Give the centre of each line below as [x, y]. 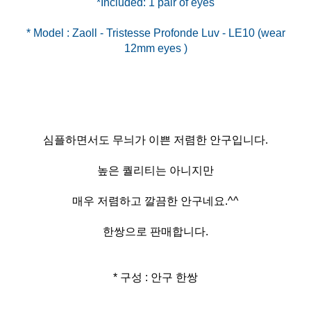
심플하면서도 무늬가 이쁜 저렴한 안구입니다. [155, 140]
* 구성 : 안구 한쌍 [155, 277]
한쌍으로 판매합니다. [155, 231]
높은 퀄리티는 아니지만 [155, 170]
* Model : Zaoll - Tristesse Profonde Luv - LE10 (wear [155, 33]
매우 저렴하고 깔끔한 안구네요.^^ [155, 201]
